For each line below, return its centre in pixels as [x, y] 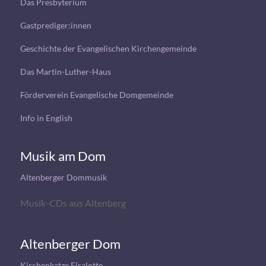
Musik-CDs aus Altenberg [73, 203]
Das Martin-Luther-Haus [65, 72]
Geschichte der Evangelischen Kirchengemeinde [108, 48]
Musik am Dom [63, 156]
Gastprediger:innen [56, 25]
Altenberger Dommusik [63, 177]
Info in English [46, 118]
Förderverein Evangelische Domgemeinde [96, 95]
